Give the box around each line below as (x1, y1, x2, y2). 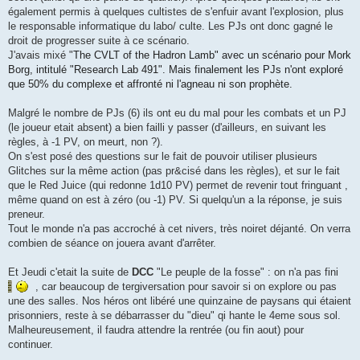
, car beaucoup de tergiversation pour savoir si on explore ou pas (32, 280, 337, 293)
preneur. (8, 208, 48, 221)
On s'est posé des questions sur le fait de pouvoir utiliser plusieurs (8, 150, 317, 163)
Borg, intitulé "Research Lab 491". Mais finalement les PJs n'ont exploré (8, 63, 343, 76)
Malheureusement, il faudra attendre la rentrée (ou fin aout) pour (8, 324, 304, 337)
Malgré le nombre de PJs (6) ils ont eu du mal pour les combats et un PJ (8, 107, 346, 120)
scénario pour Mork (262, 49, 351, 62)
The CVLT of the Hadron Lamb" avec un (73, 49, 262, 62)
